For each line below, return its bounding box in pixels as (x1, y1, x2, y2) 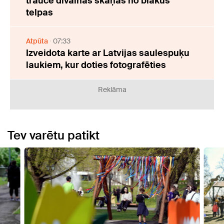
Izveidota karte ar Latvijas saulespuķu (26, 46, 189, 59)
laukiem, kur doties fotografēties (26, 58, 166, 71)
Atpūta (26, 36, 48, 45)
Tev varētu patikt (7, 127, 99, 143)
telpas (26, 6, 53, 18)
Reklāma (97, 84, 126, 94)
